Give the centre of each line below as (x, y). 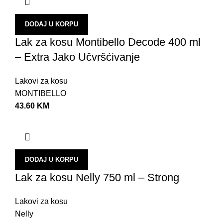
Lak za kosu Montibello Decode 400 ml (108, 42)
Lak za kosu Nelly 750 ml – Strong (97, 177)
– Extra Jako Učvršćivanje (77, 57)
